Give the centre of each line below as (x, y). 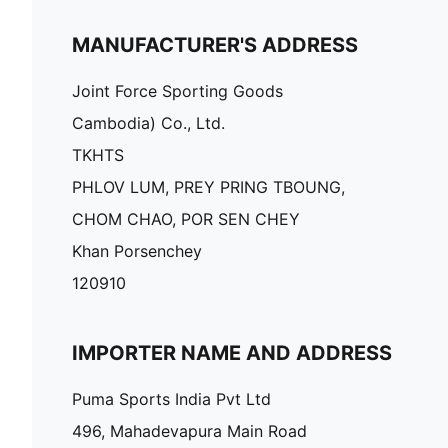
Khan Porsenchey (137, 250)
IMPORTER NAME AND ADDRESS (232, 352)
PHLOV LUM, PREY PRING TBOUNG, (208, 186)
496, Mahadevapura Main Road (189, 430)
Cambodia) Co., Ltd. (148, 122)
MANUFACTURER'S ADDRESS (215, 44)
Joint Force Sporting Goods (177, 90)
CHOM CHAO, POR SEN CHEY (186, 218)
